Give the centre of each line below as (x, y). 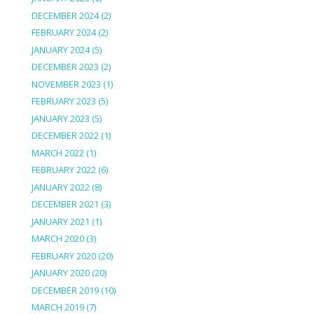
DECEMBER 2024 (65, 15)
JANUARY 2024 (60, 49)
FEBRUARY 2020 (63, 255)
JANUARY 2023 (60, 118)
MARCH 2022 (57, 152)
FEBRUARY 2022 (63, 170)
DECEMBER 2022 (65, 136)
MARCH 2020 (57, 239)
